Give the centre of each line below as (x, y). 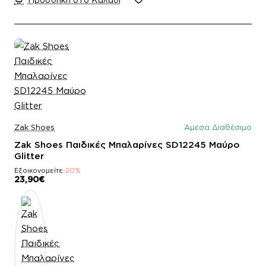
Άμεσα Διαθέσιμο (218, 127)
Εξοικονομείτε (39, 170)
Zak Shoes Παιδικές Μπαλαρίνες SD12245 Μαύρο (127, 144)
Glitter (29, 156)
